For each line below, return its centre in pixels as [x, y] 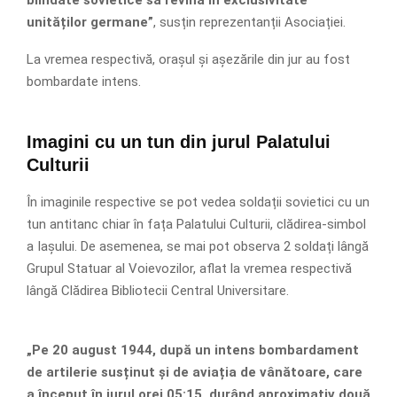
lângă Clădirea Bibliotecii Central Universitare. [158, 290]
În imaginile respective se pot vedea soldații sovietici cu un [198, 202]
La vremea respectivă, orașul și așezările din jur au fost [188, 59]
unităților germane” [90, 22]
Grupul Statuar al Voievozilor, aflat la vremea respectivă [189, 268]
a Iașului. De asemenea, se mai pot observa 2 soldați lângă [198, 246]
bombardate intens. [84, 81]
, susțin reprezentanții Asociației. [249, 22]
